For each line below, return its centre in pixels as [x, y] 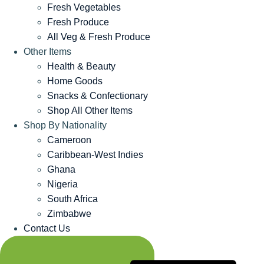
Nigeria [62, 184]
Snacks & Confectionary [98, 96]
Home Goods [75, 81]
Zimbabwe [69, 214]
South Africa [72, 199]
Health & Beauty [81, 67]
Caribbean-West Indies [95, 155]
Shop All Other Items [90, 111]
